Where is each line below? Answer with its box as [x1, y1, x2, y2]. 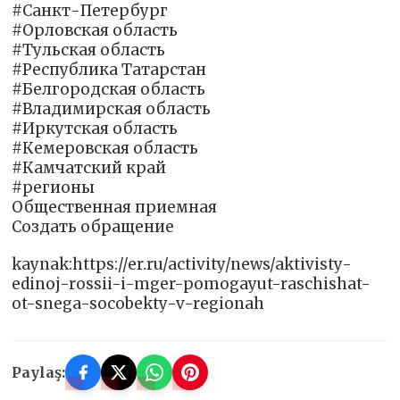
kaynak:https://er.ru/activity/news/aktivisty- [12, 254, 353, 275]
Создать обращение [12, 217, 175, 237]
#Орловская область [12, 21, 179, 41]
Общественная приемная [12, 197, 218, 218]
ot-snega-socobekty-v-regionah [12, 294, 265, 314]
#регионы [12, 178, 96, 198]
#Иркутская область [12, 119, 179, 139]
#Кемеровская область [12, 138, 199, 159]
